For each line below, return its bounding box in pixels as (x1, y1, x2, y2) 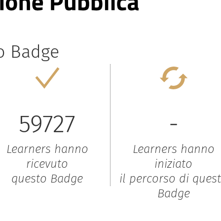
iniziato (154, 157, 192, 171)
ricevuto (26, 157, 68, 171)
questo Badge (11, 172, 83, 186)
